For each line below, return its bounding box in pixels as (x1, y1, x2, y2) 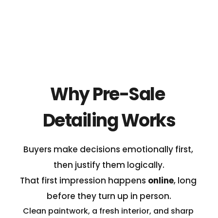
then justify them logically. (54, 159, 164, 171)
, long (173, 175, 197, 187)
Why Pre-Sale (50, 81, 165, 107)
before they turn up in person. (47, 190, 171, 202)
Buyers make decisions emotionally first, (23, 144, 193, 156)
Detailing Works (42, 108, 176, 133)
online (147, 175, 174, 187)
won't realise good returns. (66, 12, 152, 22)
